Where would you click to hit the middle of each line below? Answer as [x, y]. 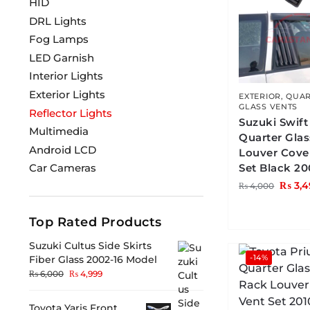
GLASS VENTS [268, 106]
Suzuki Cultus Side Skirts [90, 245]
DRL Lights [57, 21]
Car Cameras [62, 168]
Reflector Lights [70, 113]
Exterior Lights [67, 94]
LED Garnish [61, 57]
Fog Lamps [58, 39]
